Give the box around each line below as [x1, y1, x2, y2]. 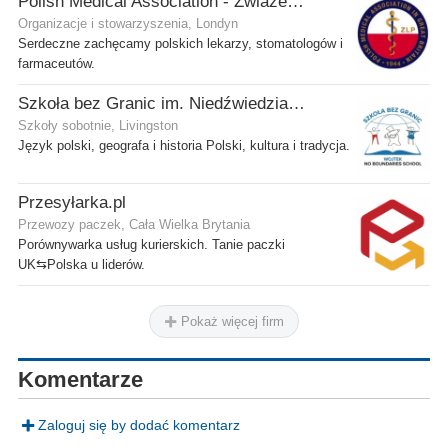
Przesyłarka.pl [18, 192, 126, 212]
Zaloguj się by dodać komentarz [37, 416, 240, 433]
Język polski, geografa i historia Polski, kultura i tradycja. [18, 138, 350, 153]
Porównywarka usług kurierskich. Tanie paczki [18, 237, 285, 252]
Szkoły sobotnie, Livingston [18, 118, 178, 133]
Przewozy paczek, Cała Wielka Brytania [18, 217, 250, 232]
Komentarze [18, 366, 143, 392]
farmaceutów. [18, 56, 95, 71]
